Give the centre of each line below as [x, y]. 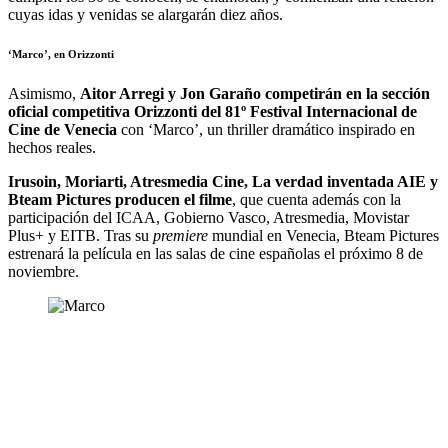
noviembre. [43, 272]
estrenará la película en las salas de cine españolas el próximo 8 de [215, 254]
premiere [180, 236]
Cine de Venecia [62, 130]
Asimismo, [44, 94]
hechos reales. [52, 148]
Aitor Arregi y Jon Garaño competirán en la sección [255, 94]
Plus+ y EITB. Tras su [80, 236]
